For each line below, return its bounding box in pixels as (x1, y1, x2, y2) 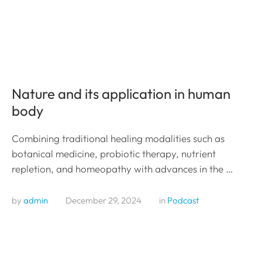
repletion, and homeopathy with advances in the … (12, 162, 233, 175)
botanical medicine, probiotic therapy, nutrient (12, 147, 216, 160)
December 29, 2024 (65, 194, 142, 206)
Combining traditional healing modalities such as (12, 132, 225, 144)
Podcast (167, 194, 199, 206)
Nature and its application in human (12, 84, 230, 102)
